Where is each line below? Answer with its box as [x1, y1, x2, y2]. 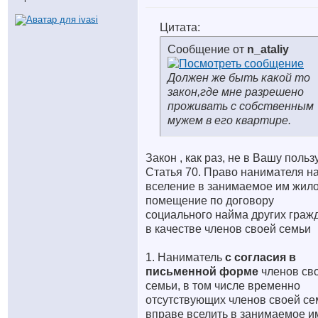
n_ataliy [247, 43, 289, 55]
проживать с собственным [168, 100, 314, 112]
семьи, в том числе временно [146, 280, 300, 292]
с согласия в [225, 251, 296, 263]
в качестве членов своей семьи [146, 223, 311, 235]
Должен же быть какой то [168, 72, 310, 84]
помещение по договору [146, 194, 274, 207]
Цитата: [160, 21, 200, 33]
